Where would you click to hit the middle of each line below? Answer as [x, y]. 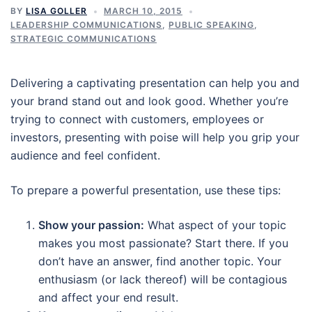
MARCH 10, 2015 [143, 11]
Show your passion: [91, 225]
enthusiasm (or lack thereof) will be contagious [163, 279]
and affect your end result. [108, 297]
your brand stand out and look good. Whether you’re [149, 101]
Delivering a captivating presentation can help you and [155, 83]
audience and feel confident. [85, 155]
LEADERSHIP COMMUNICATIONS [86, 25]
